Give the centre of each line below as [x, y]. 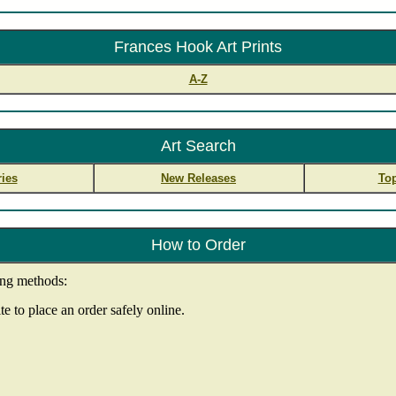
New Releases [198, 178]
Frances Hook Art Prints [198, 47]
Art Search [198, 146]
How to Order [198, 245]
